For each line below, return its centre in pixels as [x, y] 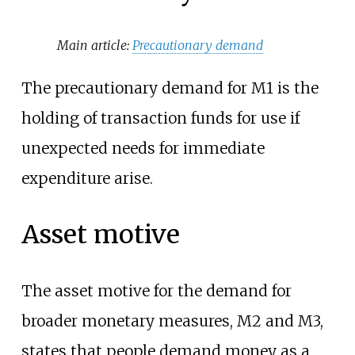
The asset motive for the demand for [156, 291]
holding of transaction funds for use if [160, 118]
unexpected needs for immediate [143, 149]
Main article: [95, 45]
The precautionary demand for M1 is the [170, 88]
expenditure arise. [87, 179]
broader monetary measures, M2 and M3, [172, 321]
